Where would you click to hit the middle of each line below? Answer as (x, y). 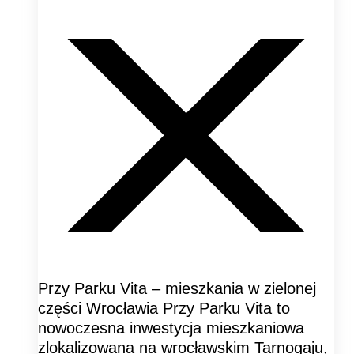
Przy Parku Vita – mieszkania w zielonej (177, 288)
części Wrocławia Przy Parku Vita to (164, 308)
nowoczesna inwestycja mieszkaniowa (171, 328)
